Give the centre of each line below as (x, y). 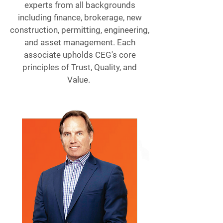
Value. (80, 80)
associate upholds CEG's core (80, 55)
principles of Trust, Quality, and (80, 67)
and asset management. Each (80, 42)
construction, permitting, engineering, (80, 30)
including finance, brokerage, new (80, 17)
